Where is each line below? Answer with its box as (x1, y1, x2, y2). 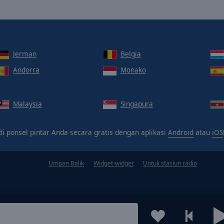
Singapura (120, 98, 153, 108)
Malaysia (12, 98, 42, 108)
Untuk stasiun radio (143, 159, 197, 167)
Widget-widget (93, 159, 133, 167)
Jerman (12, 48, 36, 58)
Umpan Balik (48, 159, 84, 167)
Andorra (12, 65, 39, 75)
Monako (120, 65, 146, 75)
